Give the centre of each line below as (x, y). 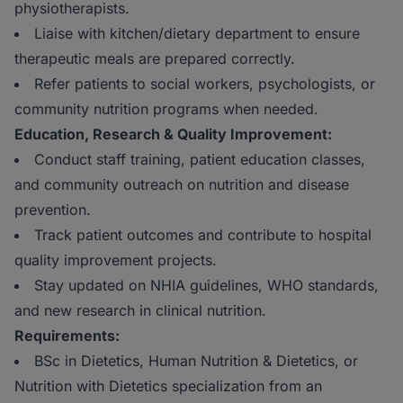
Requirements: (67, 336)
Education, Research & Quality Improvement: (173, 134)
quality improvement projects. (120, 260)
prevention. (57, 210)
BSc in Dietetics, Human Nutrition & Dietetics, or (196, 361)
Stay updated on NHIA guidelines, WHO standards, (206, 286)
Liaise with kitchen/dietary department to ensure (197, 34)
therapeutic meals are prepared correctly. (159, 59)
